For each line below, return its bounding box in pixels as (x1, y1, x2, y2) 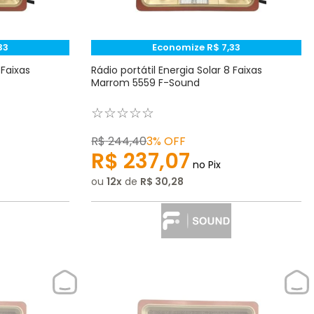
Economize (152, 41, 207, 55)
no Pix (190, 158, 221, 172)
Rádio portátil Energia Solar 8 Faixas (91, 63, 263, 78)
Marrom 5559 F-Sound (91, 76, 200, 90)
